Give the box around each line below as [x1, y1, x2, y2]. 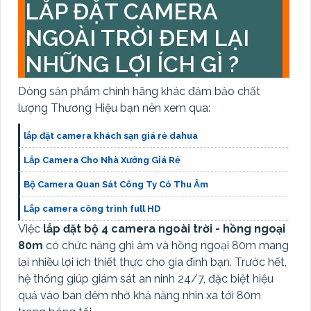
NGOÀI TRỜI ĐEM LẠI [25, 24, 249, 51]
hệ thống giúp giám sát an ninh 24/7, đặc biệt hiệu [18, 271, 274, 285]
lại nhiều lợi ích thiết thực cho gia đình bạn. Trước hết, [18, 255, 287, 269]
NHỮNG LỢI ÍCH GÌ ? [25, 51, 239, 77]
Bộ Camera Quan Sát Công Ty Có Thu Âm [24, 178, 208, 190]
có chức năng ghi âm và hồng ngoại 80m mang [43, 238, 289, 252]
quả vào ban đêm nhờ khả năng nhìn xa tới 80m [18, 288, 261, 302]
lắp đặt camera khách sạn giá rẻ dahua [24, 130, 198, 141]
